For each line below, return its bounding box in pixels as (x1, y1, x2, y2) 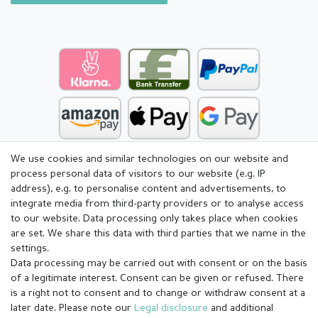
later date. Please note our (11, 303, 134, 313)
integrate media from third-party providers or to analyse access (11, 199, 304, 209)
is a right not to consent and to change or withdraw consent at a (11, 288, 305, 298)
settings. (11, 243, 49, 253)
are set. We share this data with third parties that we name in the (11, 229, 306, 238)
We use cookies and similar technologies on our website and (11, 154, 288, 164)
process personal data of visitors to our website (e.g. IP (11, 169, 265, 179)
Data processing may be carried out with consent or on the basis (11, 258, 307, 268)
